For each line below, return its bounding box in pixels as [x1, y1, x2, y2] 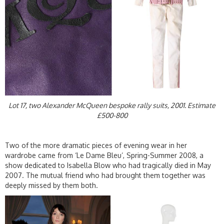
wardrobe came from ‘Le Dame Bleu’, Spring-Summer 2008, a [5, 151, 203, 160]
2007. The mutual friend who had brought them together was [5, 171, 205, 180]
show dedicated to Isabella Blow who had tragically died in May [5, 161, 211, 170]
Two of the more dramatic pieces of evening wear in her [5, 141, 187, 150]
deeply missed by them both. [5, 181, 98, 190]
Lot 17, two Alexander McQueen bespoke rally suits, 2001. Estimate [8, 101, 215, 110]
